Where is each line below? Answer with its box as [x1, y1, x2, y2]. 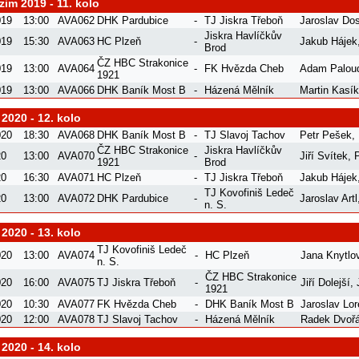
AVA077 [58, 297, 95, 310]
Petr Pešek [300, 128, 352, 141]
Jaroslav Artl [300, 192, 357, 204]
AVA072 [58, 192, 95, 204]
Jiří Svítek [300, 149, 348, 162]
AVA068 [58, 128, 95, 141]
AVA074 [58, 248, 95, 261]
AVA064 [58, 62, 95, 75]
